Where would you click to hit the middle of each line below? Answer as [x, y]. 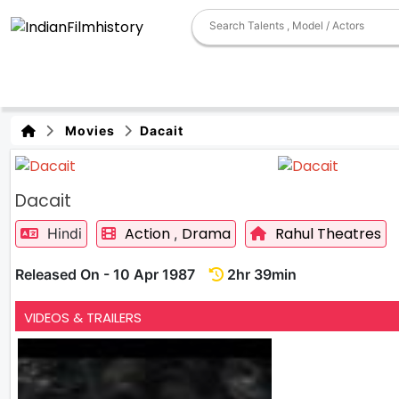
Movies [86, 130]
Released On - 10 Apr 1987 [112, 274]
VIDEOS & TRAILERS [83, 317]
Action [149, 233]
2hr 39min [260, 274]
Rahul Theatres [328, 233]
